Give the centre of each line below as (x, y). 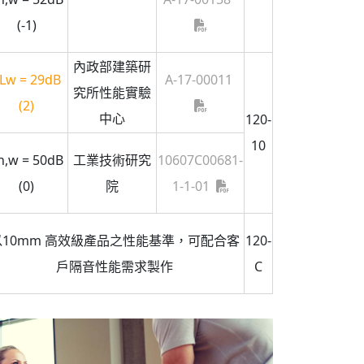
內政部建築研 (112, 67)
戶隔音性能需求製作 (115, 267)
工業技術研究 (112, 160)
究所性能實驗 (112, 93)
